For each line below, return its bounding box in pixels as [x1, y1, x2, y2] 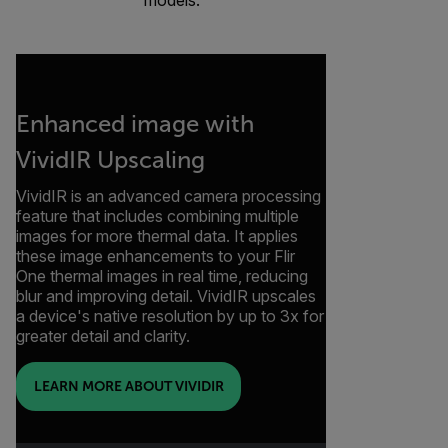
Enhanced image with [16, 110, 254, 137]
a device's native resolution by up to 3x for [16, 305, 324, 326]
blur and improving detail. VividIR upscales [16, 285, 316, 306]
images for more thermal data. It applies [16, 225, 298, 246]
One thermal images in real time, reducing [16, 265, 308, 286]
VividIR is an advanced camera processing [16, 185, 321, 206]
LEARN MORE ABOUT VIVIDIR [33, 378, 224, 395]
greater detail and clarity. [16, 325, 190, 346]
